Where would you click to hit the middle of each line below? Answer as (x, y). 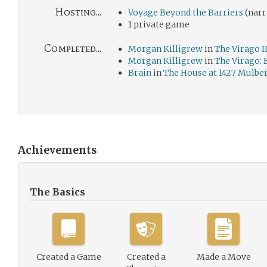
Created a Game (69, 257)
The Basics (58, 192)
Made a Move (223, 257)
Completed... (73, 48)
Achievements (57, 150)
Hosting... (78, 12)
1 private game (159, 24)
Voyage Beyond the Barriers (186, 13)
